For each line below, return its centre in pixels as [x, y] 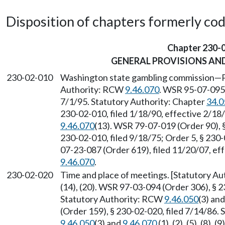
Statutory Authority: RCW [112, 199]
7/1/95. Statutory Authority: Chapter [133, 101]
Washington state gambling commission [137, 77]
